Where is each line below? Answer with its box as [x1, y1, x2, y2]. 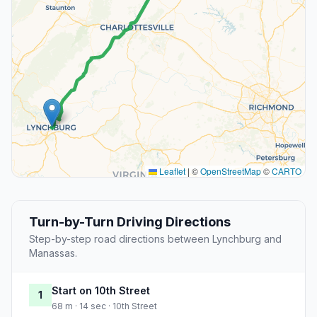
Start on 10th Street [52, 284, 150, 297]
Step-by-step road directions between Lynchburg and [29, 233, 282, 246]
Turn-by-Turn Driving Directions [29, 214, 231, 230]
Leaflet [157, 165, 185, 178]
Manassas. [29, 247, 77, 260]
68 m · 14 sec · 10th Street [52, 301, 157, 312]
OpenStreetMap [200, 165, 261, 178]
